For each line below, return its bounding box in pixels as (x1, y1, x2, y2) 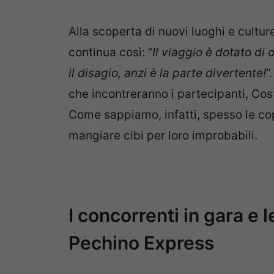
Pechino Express (68, 231, 214, 254)
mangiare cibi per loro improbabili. (68, 128, 257, 143)
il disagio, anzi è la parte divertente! (68, 65, 266, 80)
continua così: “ (68, 45, 152, 59)
